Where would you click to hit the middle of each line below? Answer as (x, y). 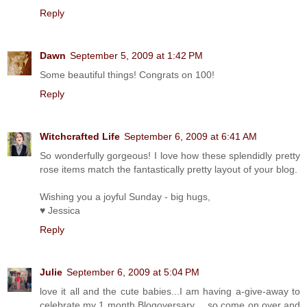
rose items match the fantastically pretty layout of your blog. (169, 169)
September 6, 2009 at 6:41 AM (191, 136)
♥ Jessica (60, 210)
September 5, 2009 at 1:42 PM (136, 55)
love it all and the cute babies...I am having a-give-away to (170, 291)
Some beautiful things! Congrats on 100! (127, 74)
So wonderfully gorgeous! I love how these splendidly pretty (170, 155)
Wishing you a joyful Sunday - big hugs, (125, 196)
